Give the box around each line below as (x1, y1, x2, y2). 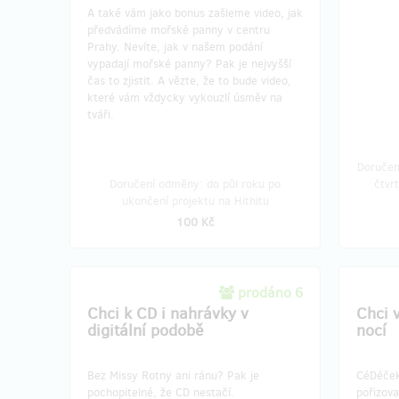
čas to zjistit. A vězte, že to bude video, (87, 72, 291, 88)
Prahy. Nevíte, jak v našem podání (87, 38, 263, 54)
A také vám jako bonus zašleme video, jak (87, 4, 303, 20)
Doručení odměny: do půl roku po (110, 175, 281, 191)
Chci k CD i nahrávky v (87, 302, 248, 324)
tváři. (87, 106, 114, 122)
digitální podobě (87, 319, 204, 341)
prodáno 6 (238, 282, 303, 302)
